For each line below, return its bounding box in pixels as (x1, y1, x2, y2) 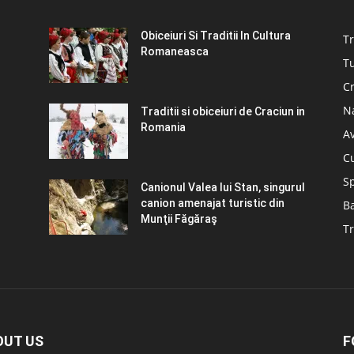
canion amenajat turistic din (141, 196, 284, 209)
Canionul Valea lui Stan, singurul (141, 180, 305, 194)
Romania (141, 120, 186, 134)
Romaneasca (141, 44, 209, 58)
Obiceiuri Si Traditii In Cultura (141, 28, 291, 42)
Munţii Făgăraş (141, 212, 217, 225)
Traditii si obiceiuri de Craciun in (141, 104, 305, 118)
